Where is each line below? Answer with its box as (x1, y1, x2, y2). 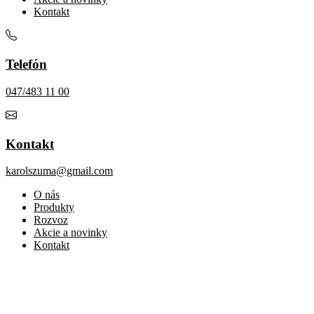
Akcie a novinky (34, 226, 107, 239)
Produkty (34, 201, 74, 214)
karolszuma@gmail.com (6, 165, 113, 177)
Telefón (6, 57, 47, 72)
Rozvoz (34, 214, 68, 226)
